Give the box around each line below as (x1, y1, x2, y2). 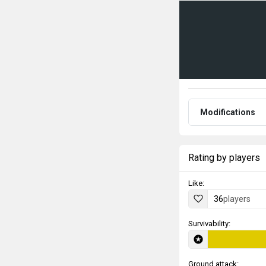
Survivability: (188, 219, 230, 229)
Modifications (200, 107, 256, 118)
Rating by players (188, 152, 260, 164)
